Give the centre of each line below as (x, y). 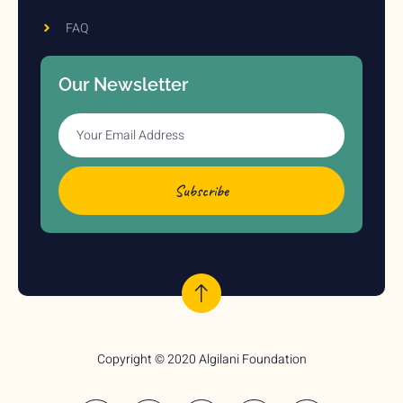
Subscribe (201, 190)
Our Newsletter (123, 84)
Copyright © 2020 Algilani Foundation (201, 359)
